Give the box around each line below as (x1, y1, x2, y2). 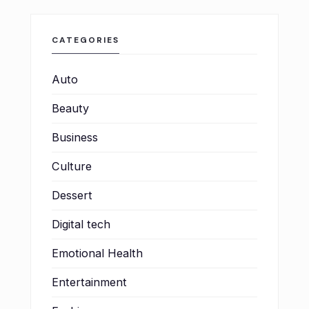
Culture (52, 159, 92, 173)
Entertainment (52, 275, 127, 289)
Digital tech (52, 217, 110, 231)
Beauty (52, 101, 89, 115)
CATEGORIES (52, 34, 119, 46)
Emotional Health (52, 246, 143, 260)
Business (52, 130, 98, 144)
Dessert (52, 188, 92, 202)
